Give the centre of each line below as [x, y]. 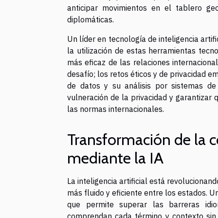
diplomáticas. [91, 19]
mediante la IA [115, 158]
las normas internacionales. [116, 109]
